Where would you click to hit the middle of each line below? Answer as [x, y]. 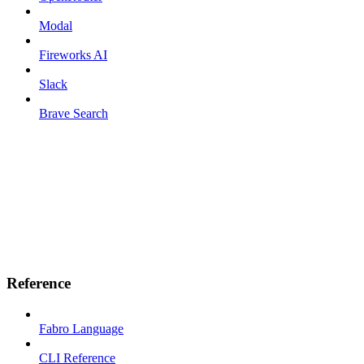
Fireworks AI [73, 54]
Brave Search [74, 113]
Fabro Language [81, 329]
